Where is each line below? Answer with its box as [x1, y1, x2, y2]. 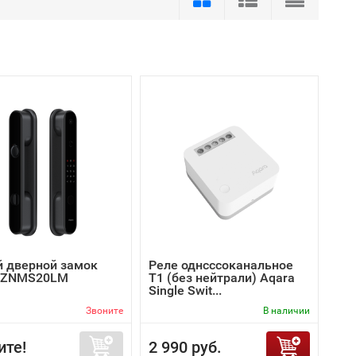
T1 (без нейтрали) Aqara [149, 270, 295, 285]
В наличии [263, 305, 310, 316]
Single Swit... [149, 283, 222, 298]
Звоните [86, 305, 123, 316]
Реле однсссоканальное [149, 257, 293, 273]
